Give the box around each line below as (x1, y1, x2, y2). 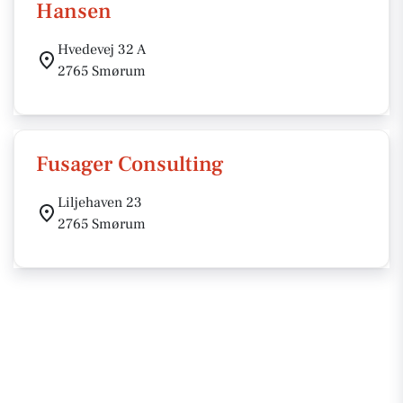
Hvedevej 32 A (58, 40, 146, 58)
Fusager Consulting (36, 150, 224, 178)
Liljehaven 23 (58, 193, 142, 211)
